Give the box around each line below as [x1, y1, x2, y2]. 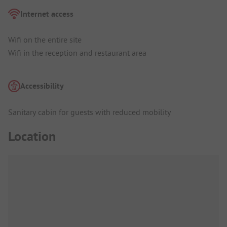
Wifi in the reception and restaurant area [8, 48, 146, 58]
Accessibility [20, 81, 64, 92]
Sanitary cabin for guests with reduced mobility [8, 106, 171, 117]
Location [8, 128, 56, 145]
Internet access [20, 8, 73, 19]
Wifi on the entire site [8, 34, 82, 45]
